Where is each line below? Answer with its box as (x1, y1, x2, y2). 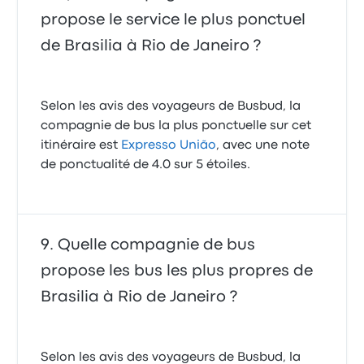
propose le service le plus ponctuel (41, 13, 306, 27)
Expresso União (121, 140, 217, 151)
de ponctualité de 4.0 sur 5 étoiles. (41, 159, 251, 171)
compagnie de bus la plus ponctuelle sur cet (41, 120, 312, 132)
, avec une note (216, 140, 310, 151)
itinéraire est (41, 140, 122, 151)
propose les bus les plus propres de (41, 264, 314, 278)
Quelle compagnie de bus (58, 238, 256, 252)
